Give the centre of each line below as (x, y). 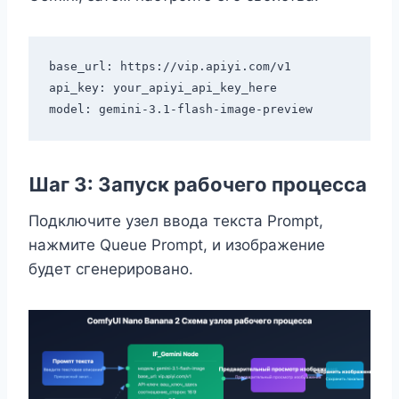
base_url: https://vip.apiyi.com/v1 (170, 66)
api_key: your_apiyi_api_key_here (163, 87)
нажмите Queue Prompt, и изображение (177, 245)
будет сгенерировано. (111, 269)
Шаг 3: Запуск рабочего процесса (198, 185)
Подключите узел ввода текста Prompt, (176, 221)
